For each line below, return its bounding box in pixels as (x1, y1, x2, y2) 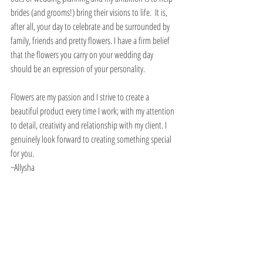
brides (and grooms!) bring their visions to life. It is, (11, 6, 169, 19)
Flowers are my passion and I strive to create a (11, 90, 151, 103)
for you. (11, 147, 36, 160)
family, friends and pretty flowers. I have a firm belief (11, 34, 171, 47)
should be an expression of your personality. (11, 62, 147, 75)
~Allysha (11, 161, 36, 174)
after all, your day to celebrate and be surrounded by (11, 20, 171, 33)
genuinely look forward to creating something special (11, 133, 173, 146)
